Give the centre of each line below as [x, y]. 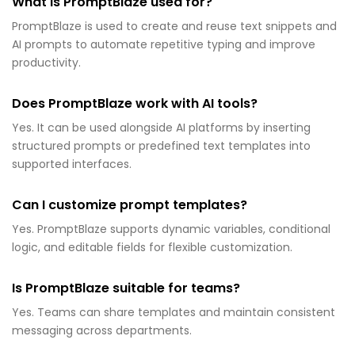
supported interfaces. [72, 164]
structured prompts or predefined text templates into [161, 146]
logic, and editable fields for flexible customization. [152, 248]
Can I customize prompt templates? [130, 205]
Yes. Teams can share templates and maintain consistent [174, 313]
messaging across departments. [102, 331]
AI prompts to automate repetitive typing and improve [164, 45]
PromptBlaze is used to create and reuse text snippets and [174, 27]
